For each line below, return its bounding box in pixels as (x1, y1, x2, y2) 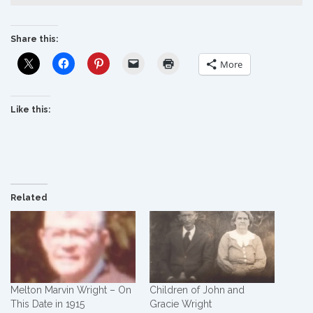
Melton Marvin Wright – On (10, 284, 131, 296)
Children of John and (150, 284, 245, 296)
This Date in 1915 (10, 298, 85, 310)
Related (10, 193, 48, 203)
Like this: (10, 105, 50, 115)
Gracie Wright (150, 298, 212, 310)
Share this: (10, 34, 58, 45)
